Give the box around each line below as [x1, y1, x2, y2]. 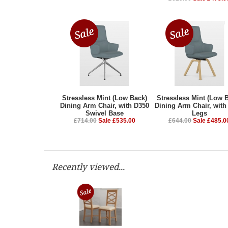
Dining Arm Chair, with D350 [60, 102, 149, 110]
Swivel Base [85, 109, 124, 118]
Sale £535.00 [98, 117, 135, 125]
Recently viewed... [52, 161, 125, 173]
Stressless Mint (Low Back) [62, 94, 147, 102]
